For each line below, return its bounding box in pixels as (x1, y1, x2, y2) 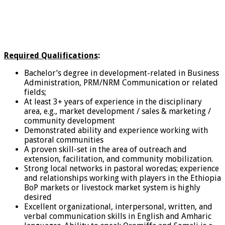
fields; (24, 87, 46, 97)
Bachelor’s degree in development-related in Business (24, 68, 219, 78)
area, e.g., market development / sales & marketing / (24, 106, 211, 116)
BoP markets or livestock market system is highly (24, 182, 200, 192)
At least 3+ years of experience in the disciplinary (24, 96, 202, 106)
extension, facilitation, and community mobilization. (24, 154, 213, 164)
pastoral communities (24, 135, 103, 145)
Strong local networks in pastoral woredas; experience (24, 163, 219, 173)
